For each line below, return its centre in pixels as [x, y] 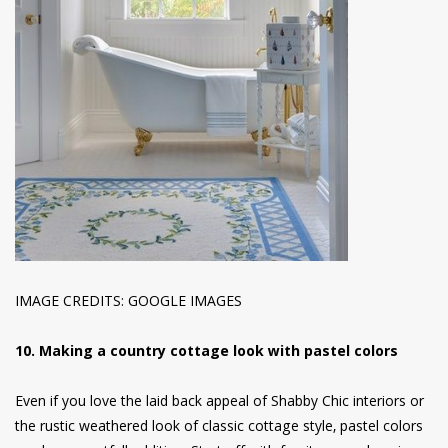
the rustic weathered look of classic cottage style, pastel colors [219, 428]
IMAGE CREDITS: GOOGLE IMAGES [128, 303]
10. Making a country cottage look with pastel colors [206, 353]
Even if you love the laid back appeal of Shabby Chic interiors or [219, 403]
